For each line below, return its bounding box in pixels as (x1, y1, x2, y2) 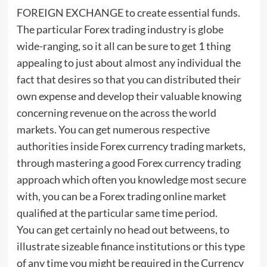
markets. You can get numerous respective (16, 123, 210, 136)
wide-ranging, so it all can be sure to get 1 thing (16, 39, 231, 53)
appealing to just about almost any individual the (16, 56, 241, 70)
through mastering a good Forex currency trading (16, 156, 241, 170)
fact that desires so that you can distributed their (16, 73, 241, 86)
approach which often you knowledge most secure (16, 173, 246, 187)
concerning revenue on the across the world (16, 106, 216, 120)
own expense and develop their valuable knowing (16, 89, 241, 103)
